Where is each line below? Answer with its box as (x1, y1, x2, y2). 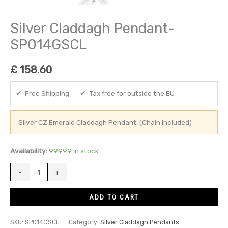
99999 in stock (49, 147, 99, 155)
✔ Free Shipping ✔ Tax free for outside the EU (16, 89, 175, 98)
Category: (69, 218, 100, 226)
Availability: (10, 147, 47, 155)
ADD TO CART (89, 192, 139, 201)
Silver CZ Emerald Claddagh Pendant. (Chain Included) (18, 118, 192, 127)
